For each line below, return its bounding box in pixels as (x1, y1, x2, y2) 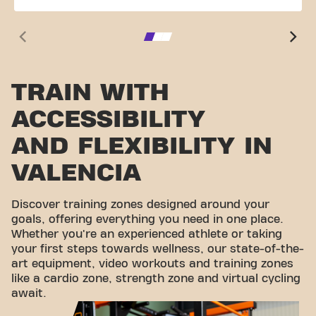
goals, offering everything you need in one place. (11, 213, 284, 225)
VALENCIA (11, 158, 141, 186)
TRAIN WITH (11, 78, 169, 106)
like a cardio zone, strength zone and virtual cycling (11, 272, 300, 284)
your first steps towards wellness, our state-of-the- (11, 243, 304, 255)
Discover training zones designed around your (11, 198, 269, 210)
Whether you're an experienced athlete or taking (11, 228, 282, 240)
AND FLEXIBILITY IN (11, 131, 272, 159)
